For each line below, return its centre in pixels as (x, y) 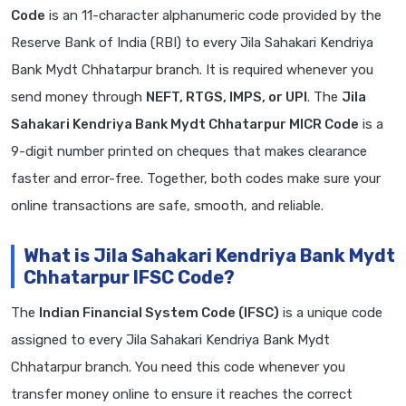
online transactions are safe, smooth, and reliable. (167, 206)
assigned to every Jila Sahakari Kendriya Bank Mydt (170, 340)
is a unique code (331, 313)
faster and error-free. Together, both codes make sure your (196, 179)
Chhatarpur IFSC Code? (129, 278)
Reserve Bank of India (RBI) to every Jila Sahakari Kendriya (192, 43)
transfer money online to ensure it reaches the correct (182, 395)
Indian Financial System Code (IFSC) (159, 313)
